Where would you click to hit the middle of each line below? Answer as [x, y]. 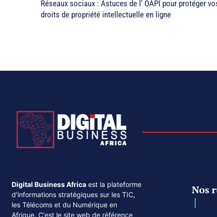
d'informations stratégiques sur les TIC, [73, 194]
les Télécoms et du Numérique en [64, 204]
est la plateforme [114, 184]
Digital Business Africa [49, 184]
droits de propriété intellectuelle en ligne [106, 15]
